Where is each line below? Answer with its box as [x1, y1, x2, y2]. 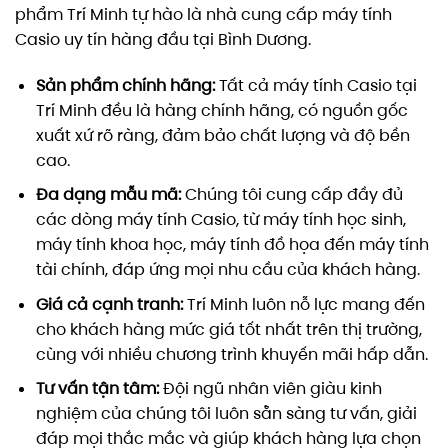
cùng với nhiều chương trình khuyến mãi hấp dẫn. [35, 343, 428, 365]
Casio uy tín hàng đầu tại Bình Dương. [15, 28, 315, 50]
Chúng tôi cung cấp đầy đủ [180, 184, 403, 206]
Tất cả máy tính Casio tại [214, 74, 417, 96]
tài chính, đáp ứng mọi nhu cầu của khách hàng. [35, 259, 420, 281]
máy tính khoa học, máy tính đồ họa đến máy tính [35, 234, 429, 256]
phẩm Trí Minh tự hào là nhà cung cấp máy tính [15, 3, 392, 25]
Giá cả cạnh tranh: [35, 293, 183, 315]
